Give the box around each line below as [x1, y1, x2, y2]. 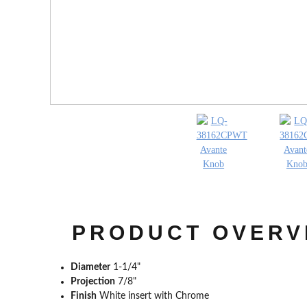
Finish [71, 291, 97, 301]
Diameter [71, 262, 111, 272]
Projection [71, 276, 116, 286]
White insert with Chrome [97, 291, 210, 301]
